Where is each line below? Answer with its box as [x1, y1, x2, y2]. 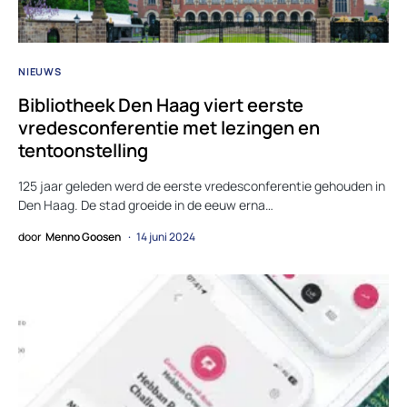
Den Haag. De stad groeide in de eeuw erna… [18, 195, 273, 213]
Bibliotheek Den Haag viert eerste [18, 92, 303, 117]
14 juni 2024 [136, 228, 195, 244]
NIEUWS [18, 64, 62, 78]
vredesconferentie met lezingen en [18, 114, 320, 140]
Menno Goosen [45, 228, 121, 244]
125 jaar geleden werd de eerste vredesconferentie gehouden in [18, 176, 385, 194]
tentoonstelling [18, 137, 148, 163]
